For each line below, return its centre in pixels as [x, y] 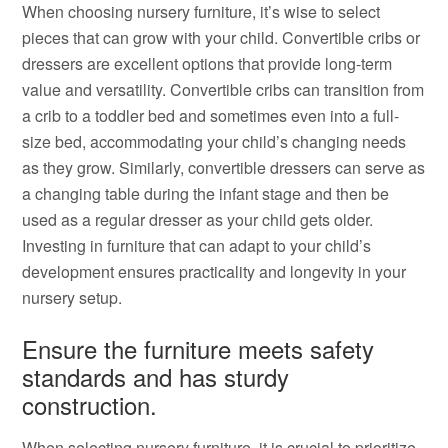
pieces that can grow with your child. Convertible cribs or [221, 37]
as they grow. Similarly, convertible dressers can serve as [224, 167]
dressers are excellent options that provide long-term [207, 63]
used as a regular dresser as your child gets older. [198, 219]
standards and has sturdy [156, 376]
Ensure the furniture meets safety [198, 348]
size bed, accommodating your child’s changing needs [214, 141]
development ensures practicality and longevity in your [214, 271]
